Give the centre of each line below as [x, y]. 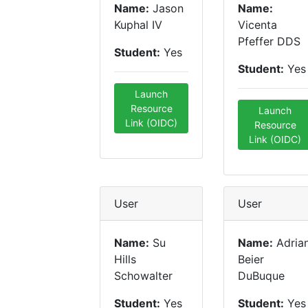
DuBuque [261, 276]
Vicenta [257, 25]
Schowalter [143, 276]
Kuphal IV [138, 25]
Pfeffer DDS [269, 41]
